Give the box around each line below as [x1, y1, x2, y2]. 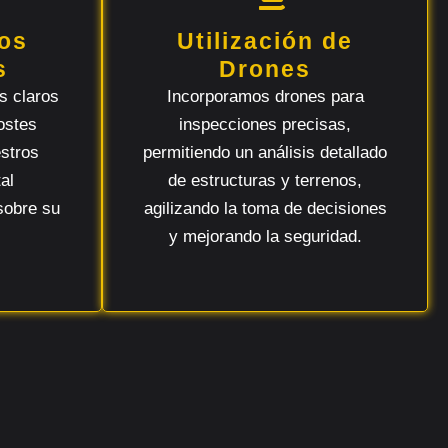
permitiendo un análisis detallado [143, 143, 387, 162]
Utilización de [177, 28, 353, 54]
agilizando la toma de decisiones [143, 199, 387, 218]
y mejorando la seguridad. [168, 227, 362, 246]
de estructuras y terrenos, [168, 171, 362, 190]
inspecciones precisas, [179, 115, 351, 134]
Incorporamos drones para [166, 87, 364, 106]
